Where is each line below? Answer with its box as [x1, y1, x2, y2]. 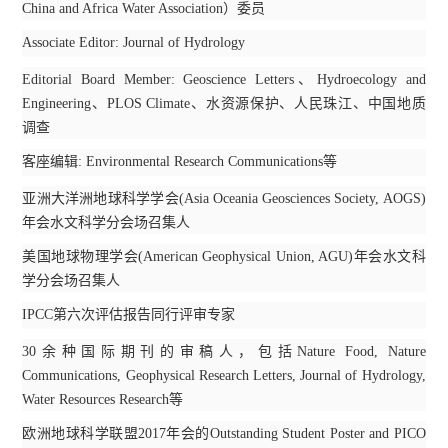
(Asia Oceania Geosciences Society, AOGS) [178, 190, 426, 206]
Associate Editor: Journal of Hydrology [22, 34, 246, 50]
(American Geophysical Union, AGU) [138, 248, 354, 264]
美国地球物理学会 [22, 248, 138, 264]
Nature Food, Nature [297, 343, 426, 359]
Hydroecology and [317, 71, 426, 87]
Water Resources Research [22, 391, 170, 407]
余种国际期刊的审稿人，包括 [36, 343, 298, 359]
